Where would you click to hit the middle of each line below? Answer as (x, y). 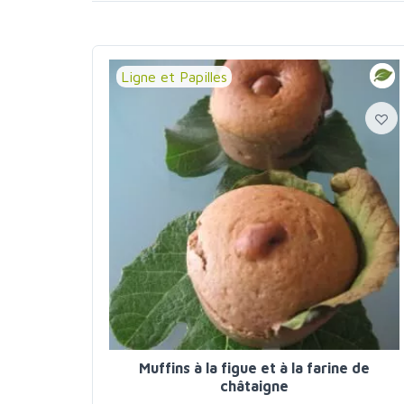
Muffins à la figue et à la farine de (254, 368)
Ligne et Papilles (174, 77)
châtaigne (254, 386)
